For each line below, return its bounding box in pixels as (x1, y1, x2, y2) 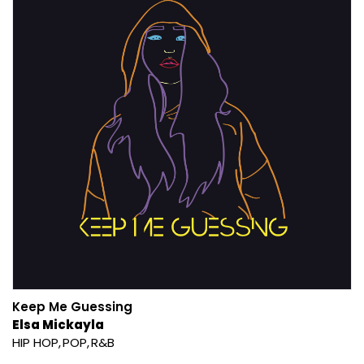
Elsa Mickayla (12, 315, 104, 333)
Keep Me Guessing (12, 297, 132, 315)
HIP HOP (12, 333, 58, 351)
